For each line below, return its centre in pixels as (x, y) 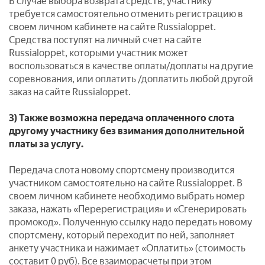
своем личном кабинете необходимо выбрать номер (127, 196)
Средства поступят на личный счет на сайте (105, 40)
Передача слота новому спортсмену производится (122, 170)
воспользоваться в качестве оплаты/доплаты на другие (131, 66)
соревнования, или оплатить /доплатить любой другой (131, 79)
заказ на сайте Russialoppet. (70, 92)
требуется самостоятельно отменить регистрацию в (126, 14)
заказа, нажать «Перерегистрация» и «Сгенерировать (128, 209)
